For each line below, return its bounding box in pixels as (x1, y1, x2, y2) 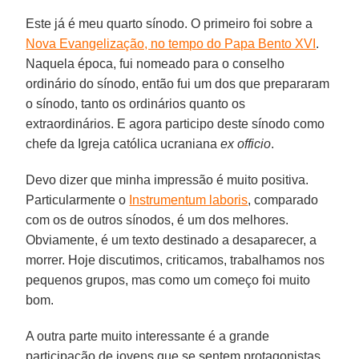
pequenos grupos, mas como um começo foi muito (26, 272, 311, 287)
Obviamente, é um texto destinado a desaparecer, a (26, 232, 317, 247)
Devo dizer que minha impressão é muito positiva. (26, 172, 309, 187)
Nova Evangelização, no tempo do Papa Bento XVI (26, 36, 317, 50)
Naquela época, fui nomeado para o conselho (26, 56, 285, 71)
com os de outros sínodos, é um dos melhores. (26, 212, 289, 227)
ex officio (220, 136, 272, 151)
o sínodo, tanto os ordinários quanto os (26, 96, 246, 111)
